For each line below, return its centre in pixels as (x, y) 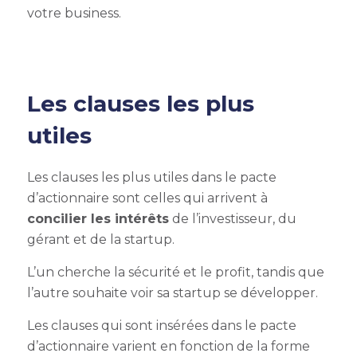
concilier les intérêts (98, 219)
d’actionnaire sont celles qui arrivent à (147, 198)
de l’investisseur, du (232, 219)
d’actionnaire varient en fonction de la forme (168, 346)
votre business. (75, 13)
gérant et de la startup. (100, 239)
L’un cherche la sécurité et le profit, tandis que (175, 272)
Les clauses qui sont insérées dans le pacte (161, 326)
